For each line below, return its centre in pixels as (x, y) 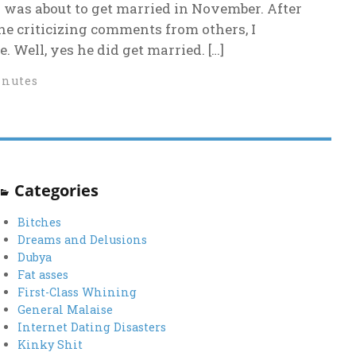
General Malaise (66, 309)
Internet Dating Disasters (92, 327)
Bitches (40, 222)
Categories (57, 190)
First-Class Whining (77, 292)
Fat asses (43, 274)
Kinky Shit (50, 344)
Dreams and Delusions (83, 239)
